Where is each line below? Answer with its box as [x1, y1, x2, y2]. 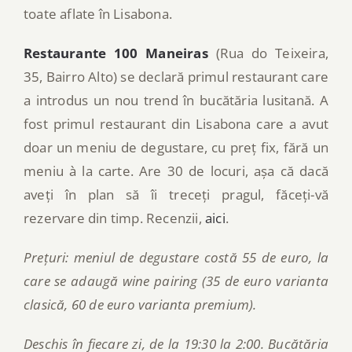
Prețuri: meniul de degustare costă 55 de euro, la [24, 248, 328, 267]
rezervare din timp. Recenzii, [24, 209, 205, 228]
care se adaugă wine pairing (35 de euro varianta [24, 272, 328, 291]
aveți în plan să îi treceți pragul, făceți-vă [24, 185, 328, 204]
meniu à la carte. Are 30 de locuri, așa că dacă [24, 162, 328, 181]
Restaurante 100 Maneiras [24, 44, 208, 63]
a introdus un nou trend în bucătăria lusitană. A [24, 91, 328, 110]
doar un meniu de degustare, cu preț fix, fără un [24, 138, 328, 157]
